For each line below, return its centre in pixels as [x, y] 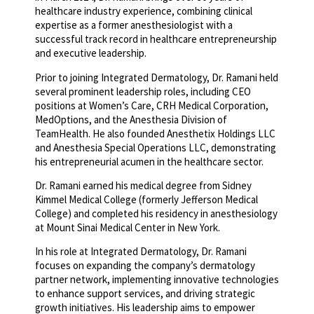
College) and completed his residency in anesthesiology [156, 213]
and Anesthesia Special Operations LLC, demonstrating [156, 147]
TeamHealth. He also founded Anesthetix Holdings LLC [155, 133]
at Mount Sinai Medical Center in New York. [128, 227]
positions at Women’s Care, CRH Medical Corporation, [152, 105]
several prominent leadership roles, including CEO [143, 91]
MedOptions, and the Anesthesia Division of [131, 119]
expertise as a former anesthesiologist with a [134, 25]
